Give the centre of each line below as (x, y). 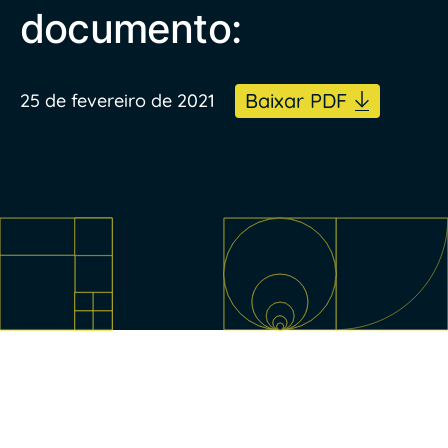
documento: (130, 28)
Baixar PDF (296, 100)
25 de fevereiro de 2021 (117, 100)
